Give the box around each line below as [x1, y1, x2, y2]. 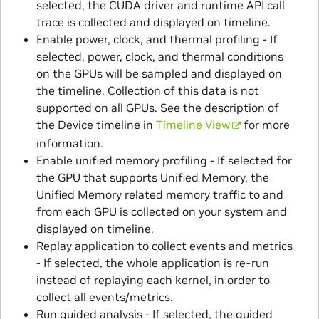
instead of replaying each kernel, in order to [36, 273, 270, 288]
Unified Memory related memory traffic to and [36, 187, 283, 202]
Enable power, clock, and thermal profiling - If [36, 32, 278, 47]
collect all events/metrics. [36, 290, 173, 305]
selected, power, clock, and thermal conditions [36, 49, 283, 64]
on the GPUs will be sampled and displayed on [36, 66, 282, 81]
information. [36, 136, 103, 151]
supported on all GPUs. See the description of [36, 100, 279, 115]
